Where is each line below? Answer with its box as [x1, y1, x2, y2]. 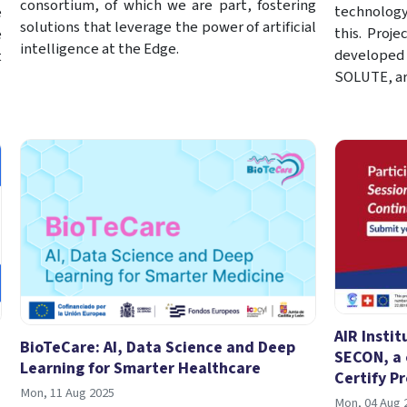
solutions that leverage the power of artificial [19, 15, 316, 38]
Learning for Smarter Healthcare [19, 356, 261, 380]
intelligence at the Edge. [19, 37, 179, 60]
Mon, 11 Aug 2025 [19, 382, 114, 402]
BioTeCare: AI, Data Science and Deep [19, 335, 295, 359]
